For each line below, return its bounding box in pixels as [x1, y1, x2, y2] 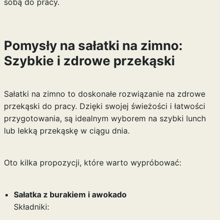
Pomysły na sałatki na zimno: [3, 38, 183, 53]
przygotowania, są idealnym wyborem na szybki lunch [3, 113, 206, 123]
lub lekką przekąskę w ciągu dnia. [3, 126, 130, 136]
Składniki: [13, 202, 49, 212]
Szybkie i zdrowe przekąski [3, 53, 175, 68]
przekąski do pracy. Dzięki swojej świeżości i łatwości [3, 101, 205, 111]
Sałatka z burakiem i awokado [13, 190, 127, 199]
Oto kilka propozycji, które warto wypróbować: [3, 158, 181, 167]
